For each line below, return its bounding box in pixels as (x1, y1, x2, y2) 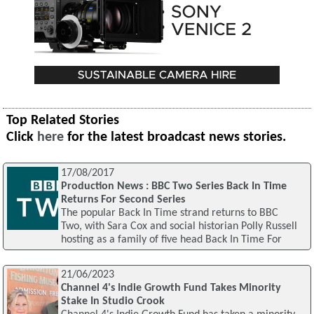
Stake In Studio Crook (60, 296, 165, 308)
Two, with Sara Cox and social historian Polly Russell (60, 220, 297, 232)
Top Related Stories (6, 113, 120, 128)
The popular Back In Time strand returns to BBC (60, 207, 278, 219)
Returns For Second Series (60, 193, 185, 205)
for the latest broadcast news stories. (64, 130, 287, 144)
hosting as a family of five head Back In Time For (60, 233, 282, 245)
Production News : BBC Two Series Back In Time (60, 180, 287, 192)
